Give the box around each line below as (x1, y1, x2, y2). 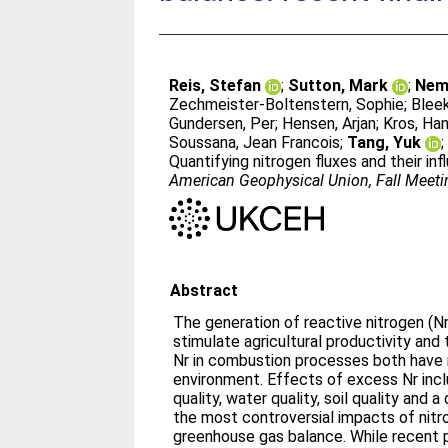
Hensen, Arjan (282, 114, 377, 133)
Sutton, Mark (288, 76, 389, 95)
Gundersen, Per (169, 114, 276, 133)
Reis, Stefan (169, 76, 262, 95)
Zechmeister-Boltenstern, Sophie (169, 95, 405, 114)
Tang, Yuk (347, 133, 422, 152)
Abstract (170, 280, 239, 300)
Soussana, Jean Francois (169, 133, 341, 152)
